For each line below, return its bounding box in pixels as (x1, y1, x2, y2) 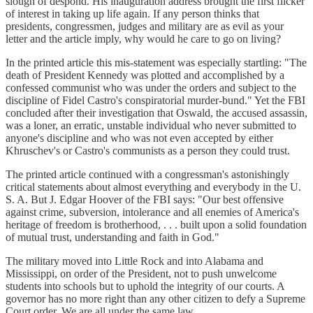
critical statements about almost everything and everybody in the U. (6, 180, 301, 193)
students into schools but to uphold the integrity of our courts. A (6, 279, 284, 292)
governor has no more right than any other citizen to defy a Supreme (6, 292, 305, 305)
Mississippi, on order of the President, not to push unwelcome (6, 267, 277, 279)
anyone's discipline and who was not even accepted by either (6, 131, 273, 144)
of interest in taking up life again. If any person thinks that (6, 7, 259, 20)
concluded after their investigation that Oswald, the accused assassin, (6, 106, 307, 119)
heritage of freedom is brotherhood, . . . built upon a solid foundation (6, 218, 307, 231)
